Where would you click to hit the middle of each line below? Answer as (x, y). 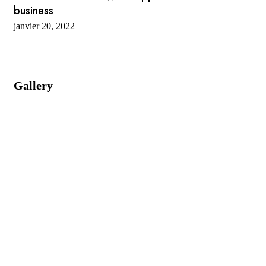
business (34, 10)
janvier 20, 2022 (44, 26)
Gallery (33, 85)
